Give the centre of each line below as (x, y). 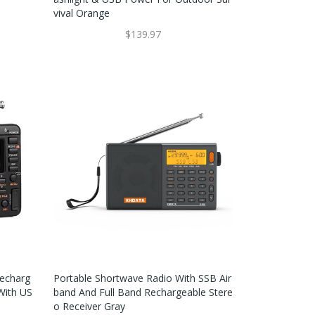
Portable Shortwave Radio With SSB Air (142, 278)
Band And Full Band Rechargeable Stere (143, 292)
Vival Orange (81, 13)
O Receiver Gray (89, 307)
